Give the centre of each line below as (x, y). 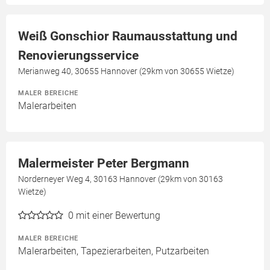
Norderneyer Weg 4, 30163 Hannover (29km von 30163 (121, 179)
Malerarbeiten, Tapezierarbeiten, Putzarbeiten (114, 251)
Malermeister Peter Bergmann (104, 164)
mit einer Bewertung (118, 216)
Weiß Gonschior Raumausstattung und (128, 36)
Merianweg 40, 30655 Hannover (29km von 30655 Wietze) (126, 71)
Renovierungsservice (78, 56)
